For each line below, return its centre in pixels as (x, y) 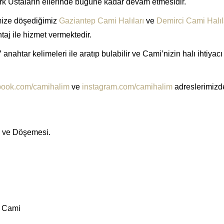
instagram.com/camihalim (127, 86)
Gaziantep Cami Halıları (101, 20)
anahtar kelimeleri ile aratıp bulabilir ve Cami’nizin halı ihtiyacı (112, 53)
